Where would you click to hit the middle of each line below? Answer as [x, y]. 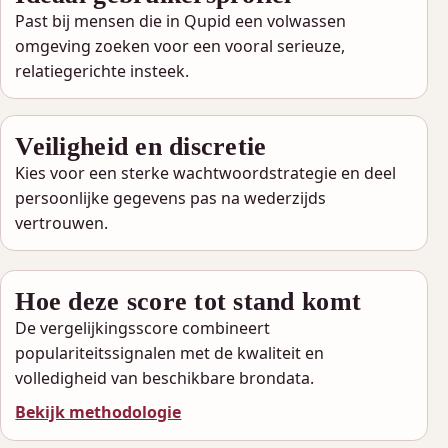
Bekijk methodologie [98, 412]
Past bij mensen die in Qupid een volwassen [181, 21]
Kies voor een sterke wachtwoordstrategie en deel [206, 172]
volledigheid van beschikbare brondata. [165, 377]
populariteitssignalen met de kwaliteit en [170, 352]
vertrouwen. [62, 222]
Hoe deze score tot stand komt [188, 300]
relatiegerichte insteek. [102, 71]
